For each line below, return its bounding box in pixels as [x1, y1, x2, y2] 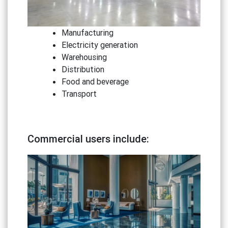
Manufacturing [62, 27, 114, 38]
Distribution [62, 64, 105, 75]
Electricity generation [62, 40, 138, 50]
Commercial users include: [27, 132, 149, 146]
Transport [62, 89, 97, 99]
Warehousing [62, 52, 107, 63]
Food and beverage [62, 76, 129, 87]
